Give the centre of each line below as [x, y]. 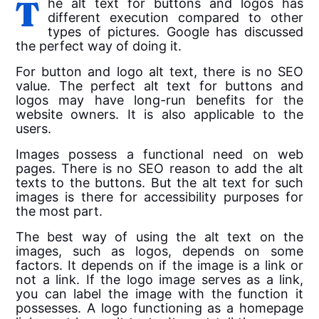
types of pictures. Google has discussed [176, 32]
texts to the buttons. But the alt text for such [159, 183]
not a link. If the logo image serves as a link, [159, 280]
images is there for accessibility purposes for [159, 197]
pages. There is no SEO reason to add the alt [159, 169]
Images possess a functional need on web [159, 155]
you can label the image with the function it [159, 294]
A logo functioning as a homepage [195, 308]
